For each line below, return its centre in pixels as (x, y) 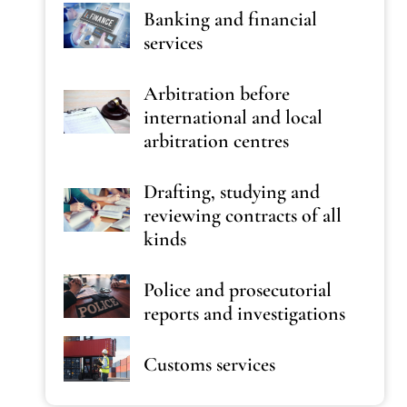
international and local (233, 117)
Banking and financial (231, 19)
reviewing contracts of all (243, 215)
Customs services (210, 364)
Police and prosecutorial (238, 290)
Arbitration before (217, 94)
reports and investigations (245, 313)
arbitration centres (217, 141)
